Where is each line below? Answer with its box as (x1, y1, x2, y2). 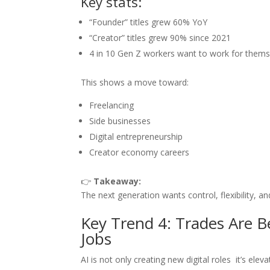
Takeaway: (93, 175, 142, 187)
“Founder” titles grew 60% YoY (89, 16, 208, 28)
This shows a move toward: (81, 77, 189, 89)
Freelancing (89, 99, 134, 111)
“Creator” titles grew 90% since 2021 (89, 32, 231, 44)
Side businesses (89, 115, 151, 127)
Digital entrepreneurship (89, 131, 183, 143)
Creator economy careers (89, 146, 190, 159)
